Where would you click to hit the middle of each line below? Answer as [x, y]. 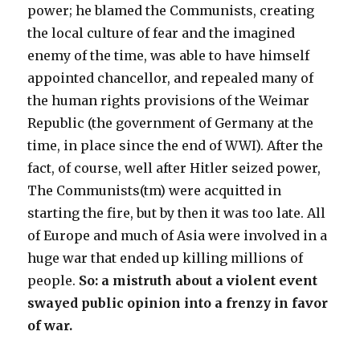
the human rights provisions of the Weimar [169, 101]
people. [53, 281]
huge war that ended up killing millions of [166, 258]
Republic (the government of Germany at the [171, 123]
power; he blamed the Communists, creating [171, 11]
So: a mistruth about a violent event [198, 281]
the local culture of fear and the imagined [162, 33]
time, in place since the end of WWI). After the [176, 146]
